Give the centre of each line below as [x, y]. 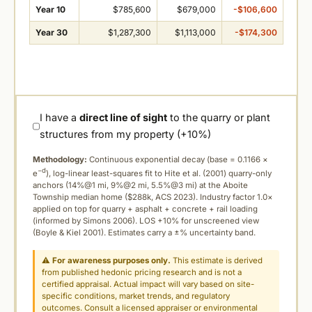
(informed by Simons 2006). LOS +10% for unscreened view [146, 221]
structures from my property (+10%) [126, 134]
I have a [60, 118]
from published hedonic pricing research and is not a [142, 273]
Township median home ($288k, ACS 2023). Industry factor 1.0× [153, 197]
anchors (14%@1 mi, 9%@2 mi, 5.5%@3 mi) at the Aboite [140, 186]
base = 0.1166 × [239, 160]
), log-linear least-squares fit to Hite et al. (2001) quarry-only [159, 174]
